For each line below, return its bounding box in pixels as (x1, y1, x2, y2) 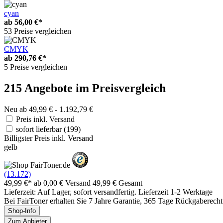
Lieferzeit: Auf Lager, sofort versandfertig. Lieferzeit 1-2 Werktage (4, 187, 213, 196)
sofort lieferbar (16, 124, 64, 133)
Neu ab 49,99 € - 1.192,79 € (4, 105, 93, 113)
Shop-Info (8, 207, 36, 215)
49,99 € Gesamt (93, 178, 142, 187)
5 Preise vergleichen (4, 62, 67, 71)
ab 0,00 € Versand (34, 178, 93, 187)
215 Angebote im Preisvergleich (4, 81, 166, 95)
